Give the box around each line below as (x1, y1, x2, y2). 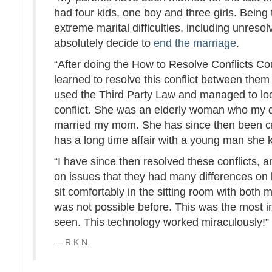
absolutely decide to (54, 36, 154, 49)
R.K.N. (65, 237, 90, 247)
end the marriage (154, 36, 237, 49)
